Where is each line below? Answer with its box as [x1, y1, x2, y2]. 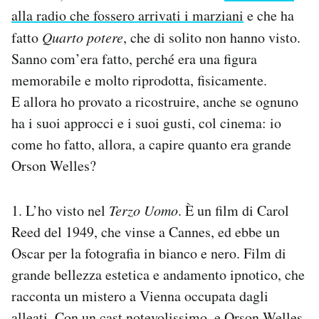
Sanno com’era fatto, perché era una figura [11, 49, 257, 69]
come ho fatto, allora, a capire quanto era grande [11, 135, 291, 155]
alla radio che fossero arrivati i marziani [11, 6, 244, 26]
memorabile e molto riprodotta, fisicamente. [11, 70, 267, 90]
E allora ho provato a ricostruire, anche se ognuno [11, 92, 298, 112]
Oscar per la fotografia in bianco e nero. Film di [11, 244, 286, 263]
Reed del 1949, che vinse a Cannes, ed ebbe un [11, 222, 280, 242]
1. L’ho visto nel [11, 201, 109, 221]
